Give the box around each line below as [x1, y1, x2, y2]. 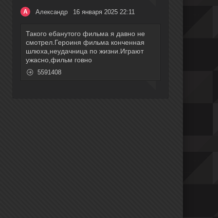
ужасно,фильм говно [26, 56, 92, 64]
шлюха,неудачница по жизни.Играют [26, 47, 144, 55]
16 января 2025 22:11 [73, 8, 135, 16]
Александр [36, 8, 68, 16]
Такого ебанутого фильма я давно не [26, 30, 145, 38]
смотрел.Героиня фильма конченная [26, 38, 145, 47]
